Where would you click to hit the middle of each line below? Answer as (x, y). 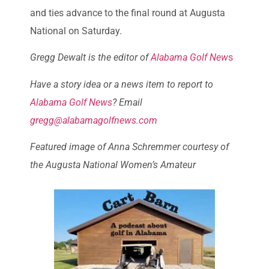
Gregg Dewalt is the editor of (90, 58)
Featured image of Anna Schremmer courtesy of (129, 147)
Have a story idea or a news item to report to (122, 84)
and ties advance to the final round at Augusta (128, 13)
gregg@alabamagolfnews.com (94, 120)
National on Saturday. (76, 31)
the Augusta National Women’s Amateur (113, 165)
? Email (127, 102)
